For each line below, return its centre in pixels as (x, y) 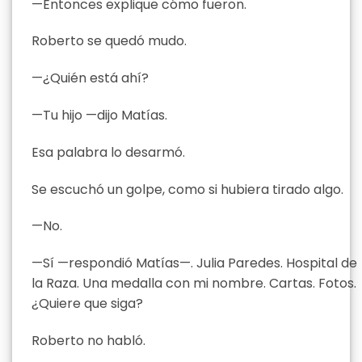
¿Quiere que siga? (87, 304)
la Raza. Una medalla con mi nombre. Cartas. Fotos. (194, 284)
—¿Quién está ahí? (90, 78)
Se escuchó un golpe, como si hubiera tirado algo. (187, 189)
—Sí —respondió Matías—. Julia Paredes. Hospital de (194, 263)
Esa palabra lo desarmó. (108, 152)
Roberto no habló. (88, 341)
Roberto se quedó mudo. (109, 41)
